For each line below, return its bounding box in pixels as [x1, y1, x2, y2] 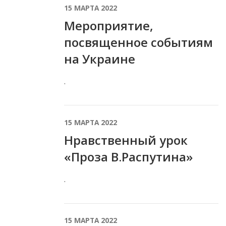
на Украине [64, 50, 135, 68]
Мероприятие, [64, 17, 153, 34]
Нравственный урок [64, 132, 188, 149]
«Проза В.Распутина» [64, 148, 193, 165]
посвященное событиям [64, 34, 213, 51]
